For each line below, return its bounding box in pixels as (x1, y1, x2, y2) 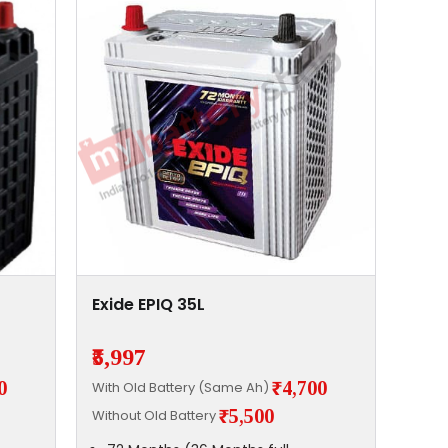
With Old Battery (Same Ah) (91, 377, 272, 397)
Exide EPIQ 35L (91, 293, 205, 317)
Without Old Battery (91, 405, 219, 425)
